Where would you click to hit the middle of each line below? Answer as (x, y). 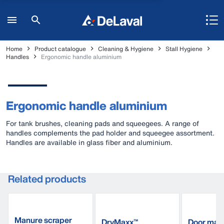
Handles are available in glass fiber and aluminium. (89, 142)
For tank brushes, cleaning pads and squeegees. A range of (102, 123)
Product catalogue (60, 48)
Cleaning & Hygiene (126, 48)
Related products (47, 179)
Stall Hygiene (184, 48)
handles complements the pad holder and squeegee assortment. (110, 133)
